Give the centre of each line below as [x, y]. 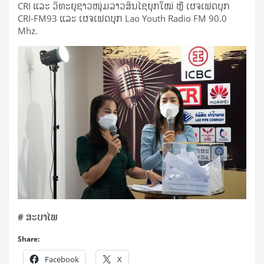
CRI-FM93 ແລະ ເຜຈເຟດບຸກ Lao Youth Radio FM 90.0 [122, 19]
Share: [29, 239]
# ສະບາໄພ [38, 217]
